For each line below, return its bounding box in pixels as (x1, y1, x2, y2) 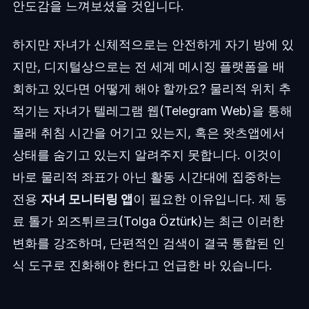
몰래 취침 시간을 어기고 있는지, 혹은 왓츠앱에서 (12, 126, 285, 141)
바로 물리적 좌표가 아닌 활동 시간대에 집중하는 (12, 170, 281, 185)
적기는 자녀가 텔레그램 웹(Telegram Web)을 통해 (12, 103, 292, 119)
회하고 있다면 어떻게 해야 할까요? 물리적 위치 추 (12, 81, 291, 97)
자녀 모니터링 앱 (40, 192, 133, 207)
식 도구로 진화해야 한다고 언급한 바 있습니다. (12, 258, 272, 273)
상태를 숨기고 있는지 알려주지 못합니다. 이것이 (12, 148, 281, 163)
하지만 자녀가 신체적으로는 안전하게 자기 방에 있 (12, 37, 294, 52)
